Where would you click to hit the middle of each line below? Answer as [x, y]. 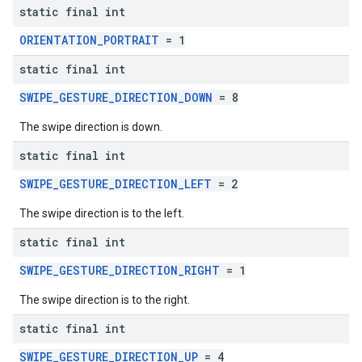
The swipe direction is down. [91, 127]
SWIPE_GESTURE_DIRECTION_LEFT [116, 184]
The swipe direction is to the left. [102, 213]
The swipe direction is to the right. [105, 300]
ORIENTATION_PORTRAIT [89, 40]
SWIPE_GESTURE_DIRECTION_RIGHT [120, 270]
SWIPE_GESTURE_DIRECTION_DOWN [116, 97]
